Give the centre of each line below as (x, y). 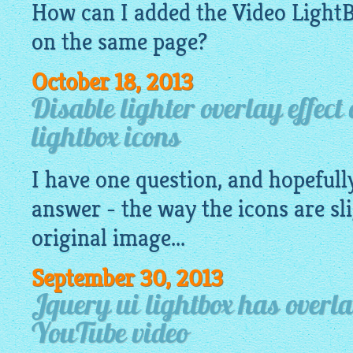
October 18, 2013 (112, 82)
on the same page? (119, 42)
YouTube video (110, 336)
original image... (108, 238)
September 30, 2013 (127, 279)
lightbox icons (106, 139)
